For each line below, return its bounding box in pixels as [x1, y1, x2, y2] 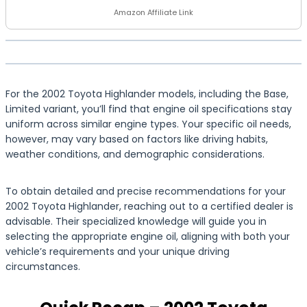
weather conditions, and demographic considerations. [5, 147, 265, 161]
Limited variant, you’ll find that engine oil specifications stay [5, 102, 292, 116]
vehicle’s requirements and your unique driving [5, 245, 230, 258]
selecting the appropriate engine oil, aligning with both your [5, 230, 290, 243]
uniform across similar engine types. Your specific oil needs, [5, 117, 291, 131]
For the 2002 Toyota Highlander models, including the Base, [5, 87, 288, 101]
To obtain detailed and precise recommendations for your [5, 184, 286, 198]
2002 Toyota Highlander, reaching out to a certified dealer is [5, 199, 293, 213]
